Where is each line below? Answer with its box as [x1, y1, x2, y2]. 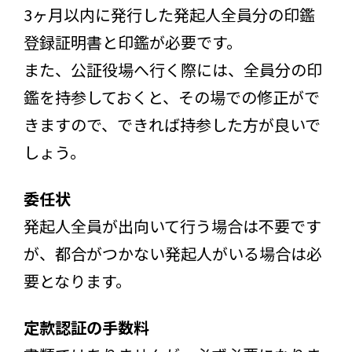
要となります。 [24, 269, 131, 292]
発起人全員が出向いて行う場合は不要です [24, 214, 321, 237]
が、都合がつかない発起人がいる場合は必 [24, 241, 322, 265]
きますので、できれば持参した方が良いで [24, 112, 321, 136]
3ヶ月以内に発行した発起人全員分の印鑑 [24, 2, 315, 26]
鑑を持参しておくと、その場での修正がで [24, 85, 320, 108]
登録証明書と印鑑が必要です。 [24, 30, 242, 53]
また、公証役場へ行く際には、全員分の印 [24, 57, 322, 81]
